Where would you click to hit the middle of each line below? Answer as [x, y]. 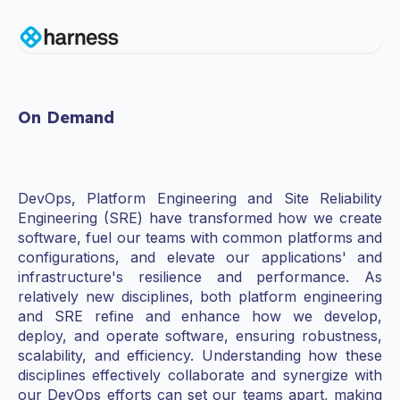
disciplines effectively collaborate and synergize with [200, 375]
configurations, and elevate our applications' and [200, 258]
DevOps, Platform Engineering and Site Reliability [200, 199]
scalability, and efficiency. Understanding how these [200, 356]
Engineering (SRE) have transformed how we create [200, 218]
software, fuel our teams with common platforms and [200, 238]
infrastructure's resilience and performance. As [200, 277]
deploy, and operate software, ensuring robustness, [200, 336]
